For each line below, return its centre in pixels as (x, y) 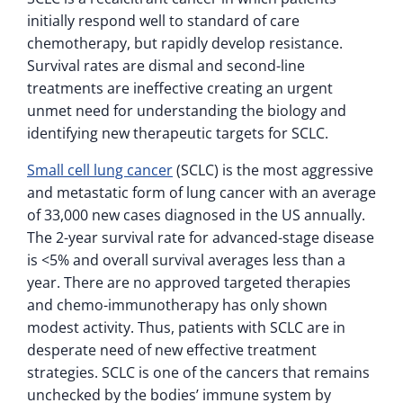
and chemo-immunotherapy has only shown (177, 304)
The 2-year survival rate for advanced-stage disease (201, 237)
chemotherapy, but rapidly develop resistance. (185, 43)
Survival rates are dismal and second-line (166, 65)
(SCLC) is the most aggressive (273, 170)
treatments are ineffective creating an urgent (180, 88)
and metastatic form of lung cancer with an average (201, 192)
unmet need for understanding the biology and (187, 110)
